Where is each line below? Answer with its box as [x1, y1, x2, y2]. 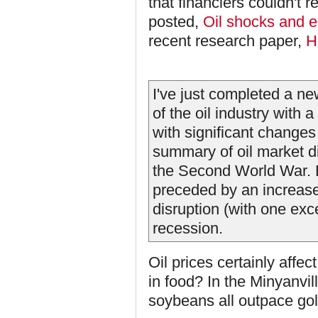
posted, [148, 13, 203, 31]
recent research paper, [148, 32, 306, 50]
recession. [153, 219, 223, 237]
